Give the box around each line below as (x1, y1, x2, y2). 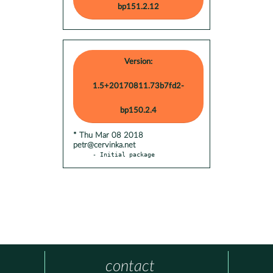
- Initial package (93, 150, 155, 158)
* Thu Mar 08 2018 (73, 131, 143, 140)
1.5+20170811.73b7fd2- (93, 82, 184, 90)
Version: (124, 57, 152, 66)
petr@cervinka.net (73, 141, 135, 149)
